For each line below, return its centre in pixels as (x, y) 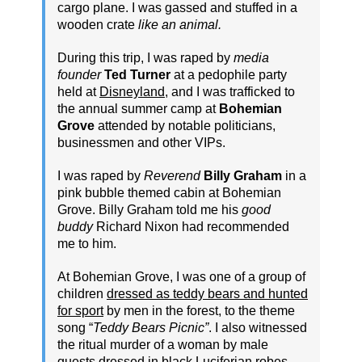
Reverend (172, 175)
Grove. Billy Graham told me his (149, 209)
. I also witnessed (258, 327)
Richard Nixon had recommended (191, 226)
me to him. (87, 243)
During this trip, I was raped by (145, 57)
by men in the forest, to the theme (199, 310)
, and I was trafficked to (230, 91)
